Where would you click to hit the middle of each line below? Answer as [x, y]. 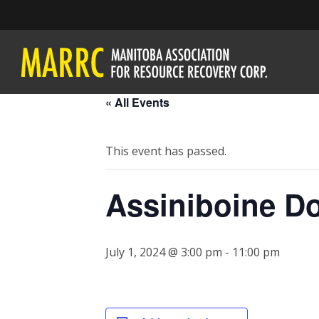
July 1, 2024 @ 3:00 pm [164, 252]
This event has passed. [166, 151]
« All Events [137, 102]
